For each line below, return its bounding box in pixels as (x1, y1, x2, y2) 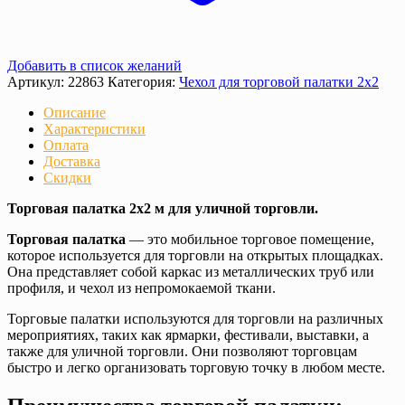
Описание (43, 105, 106, 121)
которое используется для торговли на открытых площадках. (7, 248, 383, 264)
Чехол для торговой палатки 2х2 (179, 74, 379, 90)
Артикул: (7, 74, 68, 90)
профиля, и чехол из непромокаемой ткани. (7, 280, 276, 297)
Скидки (43, 170, 91, 186)
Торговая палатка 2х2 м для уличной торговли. (7, 201, 318, 217)
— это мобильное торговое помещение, (126, 231, 374, 248)
